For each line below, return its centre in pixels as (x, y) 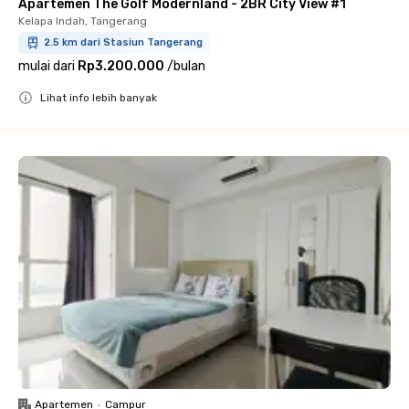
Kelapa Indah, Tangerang (83, 21)
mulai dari (47, 66)
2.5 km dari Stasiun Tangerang (123, 42)
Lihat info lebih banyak (99, 98)
